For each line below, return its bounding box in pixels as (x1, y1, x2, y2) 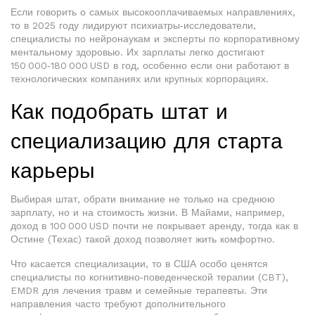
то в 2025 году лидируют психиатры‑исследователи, (11, 20, 256, 31)
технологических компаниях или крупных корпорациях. (11, 73, 269, 84)
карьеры (11, 158, 95, 183)
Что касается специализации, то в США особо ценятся (11, 258, 268, 269)
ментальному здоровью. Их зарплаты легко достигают (11, 46, 264, 58)
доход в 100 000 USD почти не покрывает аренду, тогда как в (11, 220, 298, 231)
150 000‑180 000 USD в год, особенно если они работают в (11, 60, 289, 71)
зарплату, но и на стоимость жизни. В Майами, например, (11, 207, 285, 218)
